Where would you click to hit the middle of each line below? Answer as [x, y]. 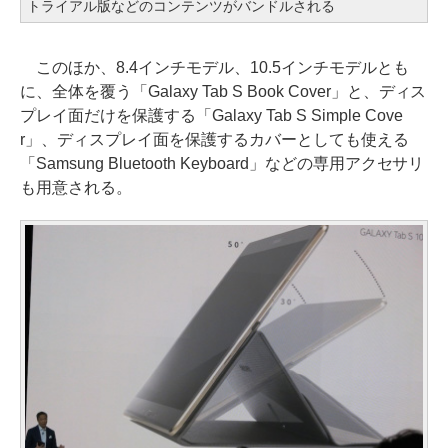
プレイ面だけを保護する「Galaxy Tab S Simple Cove [211, 115]
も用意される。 [76, 187]
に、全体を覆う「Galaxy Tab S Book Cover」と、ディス [223, 91]
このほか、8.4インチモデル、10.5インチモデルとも [214, 67]
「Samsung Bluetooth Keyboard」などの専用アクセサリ [222, 163]
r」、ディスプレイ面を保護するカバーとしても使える [214, 139]
